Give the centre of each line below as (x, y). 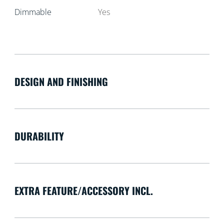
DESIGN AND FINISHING (61, 82)
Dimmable (33, 12)
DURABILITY (39, 136)
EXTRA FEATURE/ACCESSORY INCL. (83, 191)
